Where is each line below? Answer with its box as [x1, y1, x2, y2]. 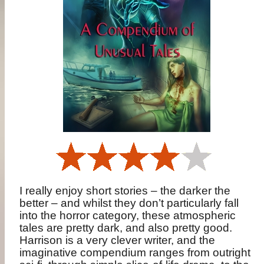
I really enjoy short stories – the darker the [19, 184, 231, 197]
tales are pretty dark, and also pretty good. [19, 221, 233, 234]
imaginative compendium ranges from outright [19, 246, 251, 259]
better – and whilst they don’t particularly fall [19, 196, 239, 209]
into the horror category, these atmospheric [19, 209, 236, 222]
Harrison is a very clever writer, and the [19, 233, 216, 246]
